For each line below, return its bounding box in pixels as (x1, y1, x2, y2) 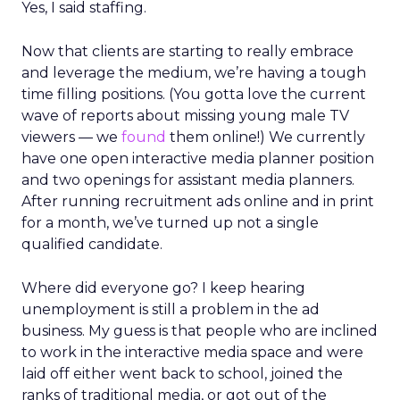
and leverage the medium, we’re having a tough (21, 64, 366, 81)
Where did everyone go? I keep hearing (21, 279, 305, 296)
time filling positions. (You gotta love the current (21, 86, 366, 103)
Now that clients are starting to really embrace (21, 43, 354, 60)
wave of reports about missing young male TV (21, 107, 349, 124)
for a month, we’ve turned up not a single (21, 214, 319, 231)
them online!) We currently (166, 129, 365, 146)
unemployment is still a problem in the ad (21, 301, 320, 318)
